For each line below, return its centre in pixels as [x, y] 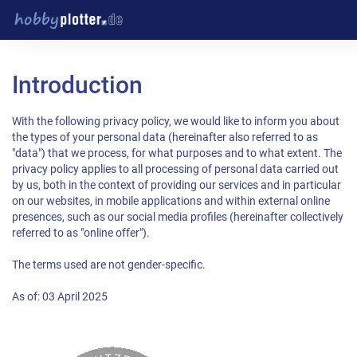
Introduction [77, 85]
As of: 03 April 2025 [60, 297]
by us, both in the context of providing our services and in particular [177, 185]
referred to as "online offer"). [81, 233]
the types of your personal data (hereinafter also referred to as [165, 137]
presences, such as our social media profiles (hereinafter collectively [178, 217]
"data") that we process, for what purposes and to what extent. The [177, 153]
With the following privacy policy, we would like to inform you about [176, 122]
